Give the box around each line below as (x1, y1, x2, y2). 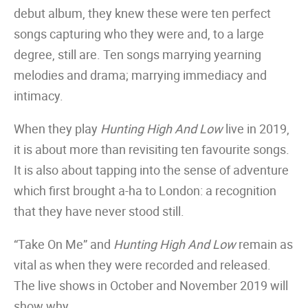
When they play (14, 120, 100, 137)
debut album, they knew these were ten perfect (14, 5, 271, 21)
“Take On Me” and (14, 236, 113, 252)
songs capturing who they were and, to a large (14, 25, 264, 42)
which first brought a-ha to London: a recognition (14, 182, 276, 199)
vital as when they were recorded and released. (14, 256, 271, 273)
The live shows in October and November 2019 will (14, 277, 288, 294)
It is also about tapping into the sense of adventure (14, 162, 289, 178)
